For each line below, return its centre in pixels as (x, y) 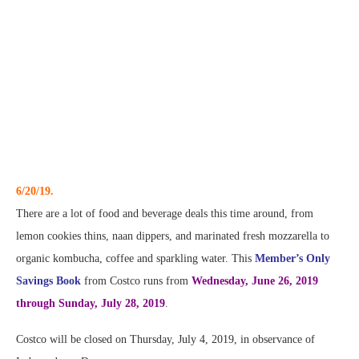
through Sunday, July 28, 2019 (91, 304)
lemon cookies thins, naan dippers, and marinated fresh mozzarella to (173, 236)
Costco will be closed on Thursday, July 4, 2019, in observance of (165, 340)
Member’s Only (292, 259)
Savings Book (48, 281)
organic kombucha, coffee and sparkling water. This (135, 259)
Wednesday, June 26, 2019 (255, 281)
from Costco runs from (136, 281)
